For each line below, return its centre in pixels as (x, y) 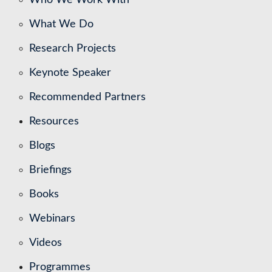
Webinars (52, 218)
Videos (46, 243)
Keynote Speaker (70, 73)
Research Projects (73, 48)
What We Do (61, 24)
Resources (54, 121)
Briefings (50, 170)
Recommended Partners (87, 97)
